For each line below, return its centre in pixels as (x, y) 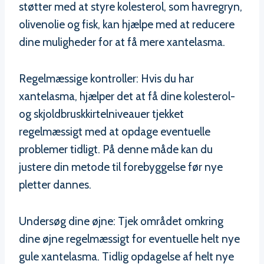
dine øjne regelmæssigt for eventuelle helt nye (129, 239)
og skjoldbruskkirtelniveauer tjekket (101, 114)
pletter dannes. (55, 185)
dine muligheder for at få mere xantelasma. (122, 42)
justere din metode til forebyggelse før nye (121, 167)
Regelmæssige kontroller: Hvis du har (106, 79)
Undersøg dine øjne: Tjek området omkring (121, 222)
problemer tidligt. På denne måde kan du (116, 150)
